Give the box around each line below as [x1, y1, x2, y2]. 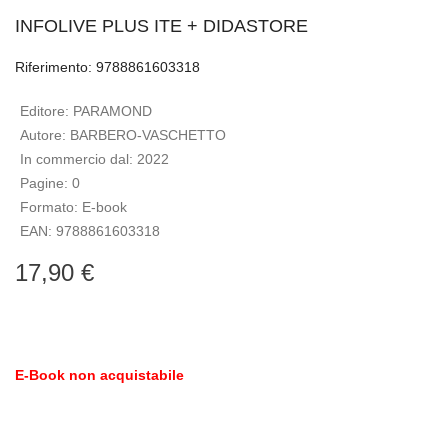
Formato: [20, 199, 82, 215]
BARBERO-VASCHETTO [70, 127, 226, 143]
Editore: [20, 103, 73, 119]
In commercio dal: [20, 151, 137, 167]
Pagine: [20, 175, 72, 191]
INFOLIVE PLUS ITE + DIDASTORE [15, 16, 308, 36]
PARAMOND [73, 103, 152, 119]
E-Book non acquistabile [15, 367, 184, 383]
